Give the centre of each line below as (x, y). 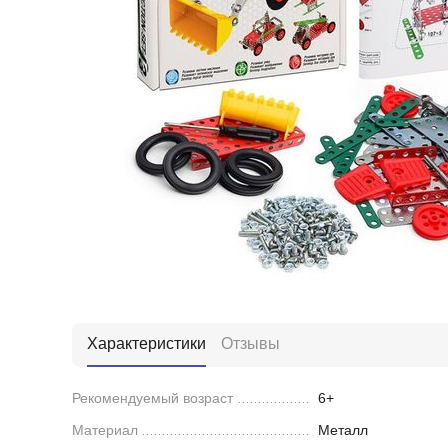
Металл (343, 430)
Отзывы (250, 343)
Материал (105, 430)
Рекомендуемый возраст (152, 398)
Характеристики (146, 343)
